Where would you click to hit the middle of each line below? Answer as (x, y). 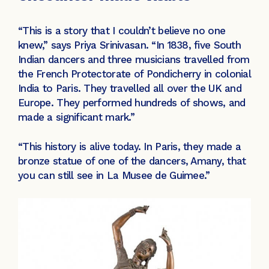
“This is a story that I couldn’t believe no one (122, 30)
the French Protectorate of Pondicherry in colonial (134, 74)
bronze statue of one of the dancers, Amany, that (132, 161)
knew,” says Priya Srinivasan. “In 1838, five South (129, 45)
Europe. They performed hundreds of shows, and (132, 102)
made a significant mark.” (76, 117)
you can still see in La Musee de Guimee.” (114, 176)
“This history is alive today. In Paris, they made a (130, 147)
